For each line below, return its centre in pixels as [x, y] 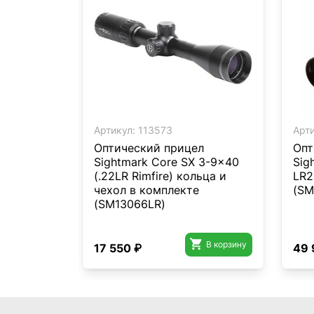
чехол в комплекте [146, 190]
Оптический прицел [149, 148]
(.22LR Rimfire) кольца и [160, 176]
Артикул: [115, 130]
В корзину [226, 244]
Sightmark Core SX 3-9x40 [166, 162]
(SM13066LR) [130, 204]
